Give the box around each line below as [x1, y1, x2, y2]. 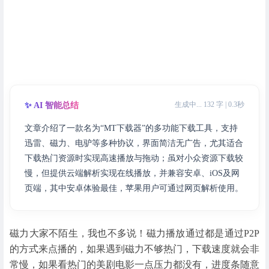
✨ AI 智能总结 [25, 100, 79, 110]
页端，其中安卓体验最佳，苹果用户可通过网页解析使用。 [25, 183, 243, 193]
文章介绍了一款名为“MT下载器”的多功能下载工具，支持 [25, 123, 238, 133]
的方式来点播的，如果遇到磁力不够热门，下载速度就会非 [10, 243, 259, 254]
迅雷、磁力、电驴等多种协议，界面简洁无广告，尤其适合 [25, 138, 243, 148]
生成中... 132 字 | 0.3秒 [175, 100, 244, 109]
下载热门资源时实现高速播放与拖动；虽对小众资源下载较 [25, 153, 243, 163]
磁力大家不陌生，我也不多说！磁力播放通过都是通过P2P [10, 228, 259, 238]
